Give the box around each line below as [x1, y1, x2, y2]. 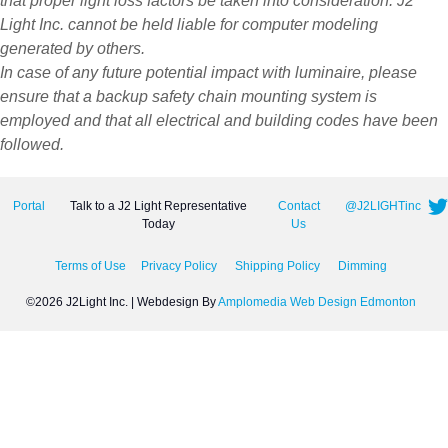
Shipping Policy [234, 259, 320, 274]
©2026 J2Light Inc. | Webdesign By [25, 295, 218, 310]
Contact [277, 199, 320, 214]
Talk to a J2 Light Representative [70, 199, 248, 214]
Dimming [337, 259, 387, 274]
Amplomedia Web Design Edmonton [217, 295, 416, 310]
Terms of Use [54, 259, 126, 274]
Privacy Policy [140, 259, 217, 274]
